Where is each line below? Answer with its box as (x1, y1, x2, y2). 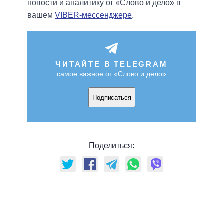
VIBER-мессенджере (55, 11, 132, 20)
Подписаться (92, 93, 131, 101)
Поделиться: (89, 141, 134, 150)
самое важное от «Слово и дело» (57, 70, 166, 78)
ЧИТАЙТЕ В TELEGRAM (55, 60, 168, 69)
